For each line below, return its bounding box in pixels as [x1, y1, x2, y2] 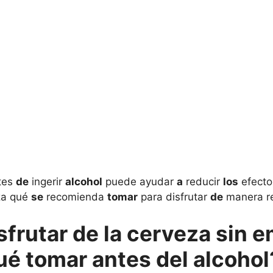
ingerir [29, 175, 65, 188]
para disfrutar [138, 191, 210, 203]
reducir [183, 175, 223, 188]
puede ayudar [102, 175, 177, 188]
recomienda [43, 191, 107, 203]
